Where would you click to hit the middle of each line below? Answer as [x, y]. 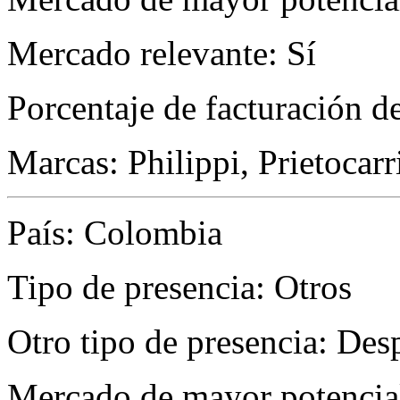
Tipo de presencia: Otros [179, 287]
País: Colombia [115, 233]
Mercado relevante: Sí [162, 54]
